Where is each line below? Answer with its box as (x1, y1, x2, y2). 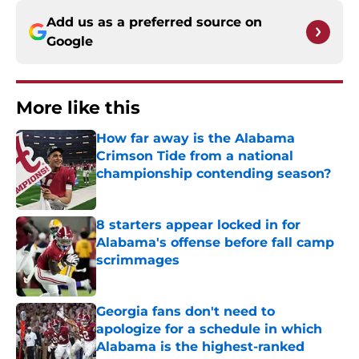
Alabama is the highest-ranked (96, 339, 305, 355)
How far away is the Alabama (96, 131, 295, 147)
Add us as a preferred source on (46, 14, 262, 30)
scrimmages (96, 252, 179, 268)
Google (46, 34, 93, 50)
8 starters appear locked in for (96, 217, 301, 233)
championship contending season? (96, 166, 331, 182)
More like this (16, 97, 140, 119)
